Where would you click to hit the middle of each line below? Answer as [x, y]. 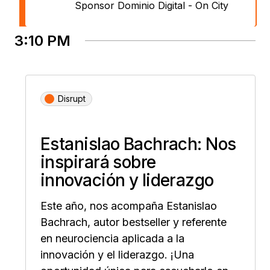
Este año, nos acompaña [103, 206]
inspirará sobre [98, 162]
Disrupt [72, 98]
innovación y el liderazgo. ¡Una [117, 254]
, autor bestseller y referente [157, 222]
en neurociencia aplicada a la [112, 238]
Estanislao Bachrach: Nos [138, 144]
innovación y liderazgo [127, 180]
